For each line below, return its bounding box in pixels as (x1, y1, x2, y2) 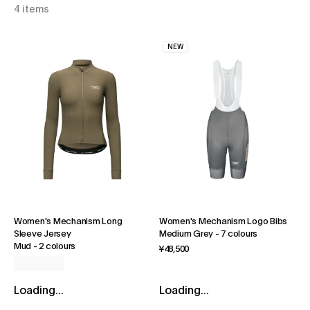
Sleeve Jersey (14, 230, 71, 239)
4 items (14, 4, 49, 15)
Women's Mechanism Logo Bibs (159, 217, 287, 227)
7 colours (221, 230, 258, 239)
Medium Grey (159, 230, 214, 239)
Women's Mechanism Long (14, 217, 122, 227)
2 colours (39, 242, 76, 252)
